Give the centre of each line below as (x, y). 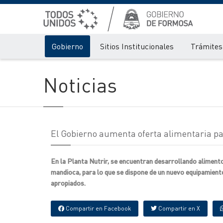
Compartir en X (178, 208)
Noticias (80, 84)
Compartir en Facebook (98, 208)
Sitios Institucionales (137, 46)
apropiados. (68, 183)
